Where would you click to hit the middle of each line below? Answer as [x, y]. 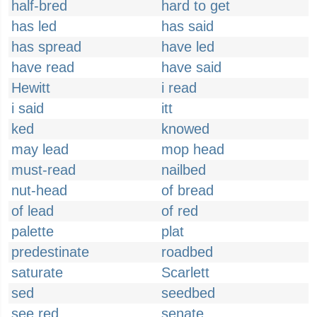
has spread [46, 47]
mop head [193, 149]
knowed [185, 129]
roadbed [187, 252]
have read [43, 67]
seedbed [188, 293]
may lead [40, 149]
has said [188, 26]
